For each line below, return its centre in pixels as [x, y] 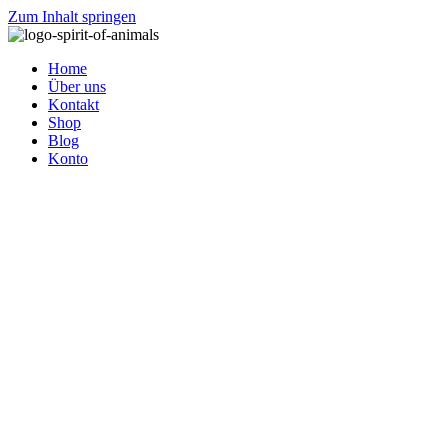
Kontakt [73, 104]
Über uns [77, 86]
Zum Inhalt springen [72, 16]
